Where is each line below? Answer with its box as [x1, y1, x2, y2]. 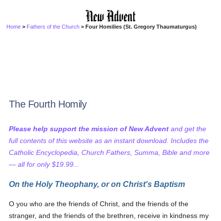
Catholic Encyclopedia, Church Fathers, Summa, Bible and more [9, 148, 210, 156]
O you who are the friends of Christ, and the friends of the [9, 200, 189, 208]
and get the [169, 125, 207, 133]
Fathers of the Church [27, 24, 80, 30]
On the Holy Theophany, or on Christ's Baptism [9, 180, 185, 188]
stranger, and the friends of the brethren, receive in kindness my [9, 212, 209, 220]
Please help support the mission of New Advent [9, 125, 169, 133]
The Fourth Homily [9, 99, 87, 110]
